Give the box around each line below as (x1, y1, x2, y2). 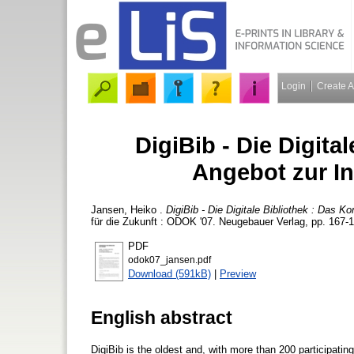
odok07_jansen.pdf (128, 254, 211, 265)
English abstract (91, 307, 232, 328)
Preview (220, 267, 256, 280)
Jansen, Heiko (91, 203, 156, 216)
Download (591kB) (128, 267, 211, 280)
